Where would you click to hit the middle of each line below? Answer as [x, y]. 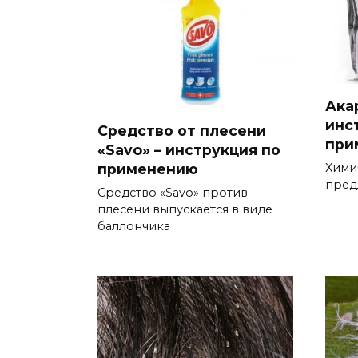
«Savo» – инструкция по [189, 149]
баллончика [134, 226]
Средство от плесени [182, 130]
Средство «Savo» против [173, 192]
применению [148, 169]
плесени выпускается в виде [185, 209]
